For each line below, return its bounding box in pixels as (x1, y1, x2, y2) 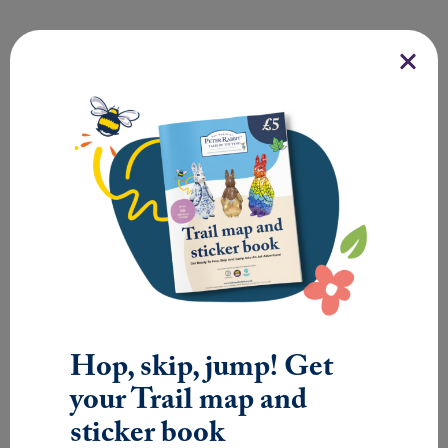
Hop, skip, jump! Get (70, 351, 333, 383)
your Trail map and (70, 384, 307, 416)
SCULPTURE (32, 82, 120, 98)
